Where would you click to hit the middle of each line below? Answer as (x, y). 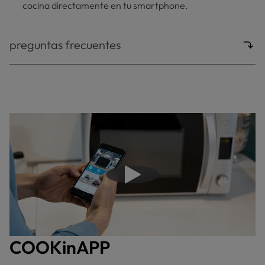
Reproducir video (167, 180)
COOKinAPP (60, 247)
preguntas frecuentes (65, 45)
